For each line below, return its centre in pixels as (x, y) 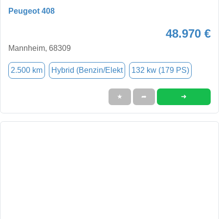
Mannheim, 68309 (40, 48)
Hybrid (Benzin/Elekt (87, 70)
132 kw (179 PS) (160, 70)
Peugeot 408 (32, 11)
